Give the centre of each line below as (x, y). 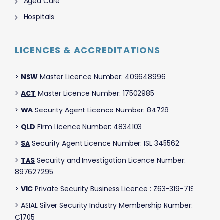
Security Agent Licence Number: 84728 (101, 110)
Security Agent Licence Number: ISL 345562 (105, 143)
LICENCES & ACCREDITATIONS (87, 50)
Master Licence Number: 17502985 (95, 93)
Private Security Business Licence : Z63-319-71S (113, 188)
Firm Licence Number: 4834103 (89, 126)
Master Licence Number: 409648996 (102, 76)
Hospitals (39, 16)
